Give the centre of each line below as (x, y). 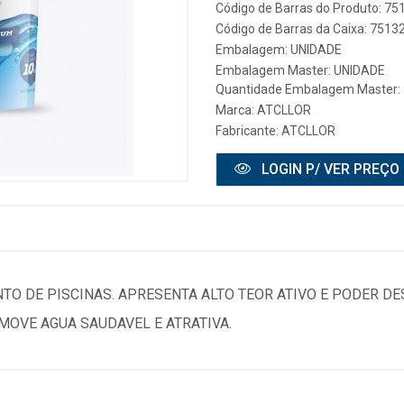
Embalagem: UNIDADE (279, 50)
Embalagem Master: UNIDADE (300, 70)
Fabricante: (248, 131)
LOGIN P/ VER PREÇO (329, 169)
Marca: (236, 110)
